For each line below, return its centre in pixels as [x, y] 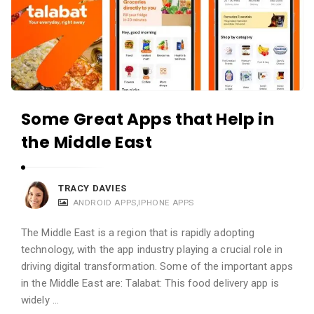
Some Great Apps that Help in [148, 119]
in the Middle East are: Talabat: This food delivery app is [150, 283]
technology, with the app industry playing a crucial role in [152, 249]
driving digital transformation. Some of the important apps [157, 266]
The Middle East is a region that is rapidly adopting [138, 232]
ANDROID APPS [104, 202]
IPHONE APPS [166, 202]
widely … [40, 300]
